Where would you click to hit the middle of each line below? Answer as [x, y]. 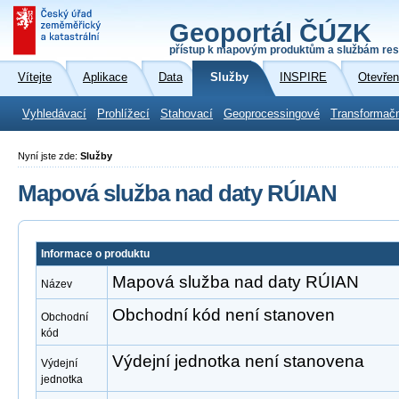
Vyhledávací [54, 114]
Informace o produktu [95, 254]
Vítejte [35, 77]
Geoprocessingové [272, 114]
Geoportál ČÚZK [270, 33]
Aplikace [105, 77]
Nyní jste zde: [49, 156]
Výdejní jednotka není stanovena [238, 361]
